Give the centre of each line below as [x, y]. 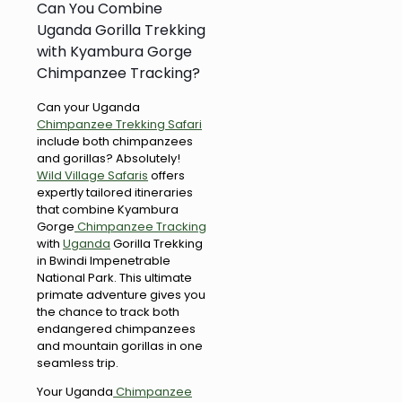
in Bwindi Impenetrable [104, 261]
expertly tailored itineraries [115, 193]
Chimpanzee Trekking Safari [119, 125]
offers [166, 176]
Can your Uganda [88, 108]
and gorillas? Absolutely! [109, 159]
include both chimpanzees [115, 142]
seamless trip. [78, 363]
